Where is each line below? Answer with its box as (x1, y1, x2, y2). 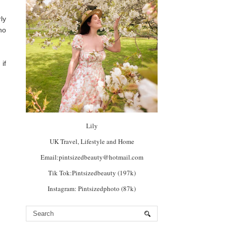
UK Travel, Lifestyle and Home (49, 137, 134, 146)
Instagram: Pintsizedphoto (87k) (48, 184, 136, 194)
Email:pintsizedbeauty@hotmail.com (40, 153, 143, 162)
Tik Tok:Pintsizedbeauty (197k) (48, 168, 136, 178)
